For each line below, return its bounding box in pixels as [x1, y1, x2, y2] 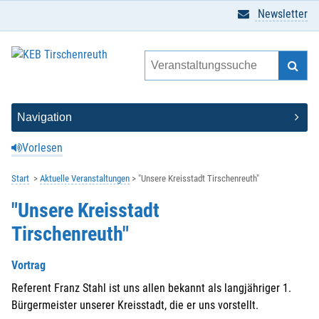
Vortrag [11, 258, 46, 272]
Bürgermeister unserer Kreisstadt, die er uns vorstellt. [11, 298, 258, 312]
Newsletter [255, 7, 308, 21]
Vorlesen [22, 141, 63, 155]
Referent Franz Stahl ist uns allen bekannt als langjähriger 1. [11, 281, 291, 295]
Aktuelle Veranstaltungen [40, 173, 130, 184]
